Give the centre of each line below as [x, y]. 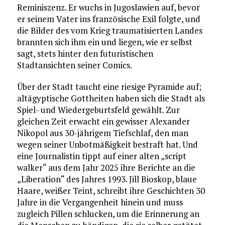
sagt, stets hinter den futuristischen [85, 53]
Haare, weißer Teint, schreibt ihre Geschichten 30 [111, 190]
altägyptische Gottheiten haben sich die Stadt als [111, 98]
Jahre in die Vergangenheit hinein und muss [100, 202]
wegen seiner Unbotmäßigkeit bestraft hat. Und [107, 144]
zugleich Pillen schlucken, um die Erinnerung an [108, 213]
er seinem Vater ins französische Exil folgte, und [108, 19]
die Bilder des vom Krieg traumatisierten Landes [109, 30]
